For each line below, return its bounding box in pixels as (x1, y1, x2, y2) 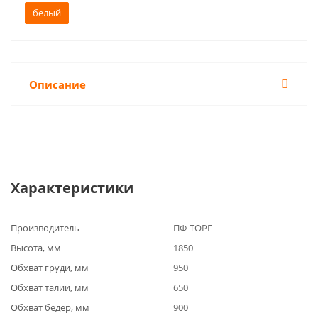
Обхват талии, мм (11, 281, 89, 294)
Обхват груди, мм (11, 261, 89, 274)
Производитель (11, 221, 79, 234)
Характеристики (11, 178, 133, 197)
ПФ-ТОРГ (173, 221, 212, 234)
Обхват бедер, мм (11, 301, 89, 314)
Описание (29, 77, 86, 92)
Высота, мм (11, 241, 61, 254)
